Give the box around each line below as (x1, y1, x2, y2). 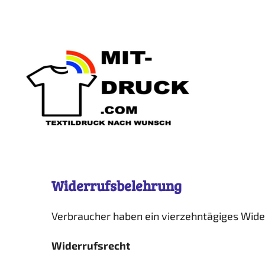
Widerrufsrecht (51, 239, 130, 252)
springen (5, 47, 50, 59)
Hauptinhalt (5, 28, 64, 40)
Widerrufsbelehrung (51, 176, 182, 195)
